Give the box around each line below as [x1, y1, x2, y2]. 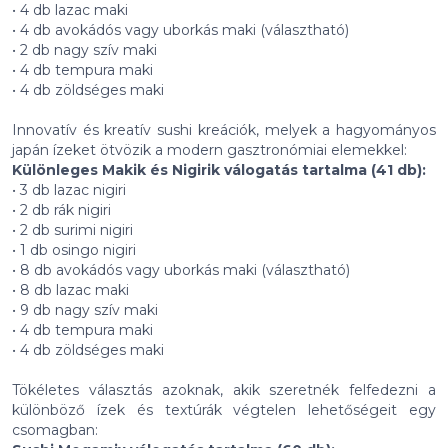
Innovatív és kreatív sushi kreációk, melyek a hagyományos [12, 120, 436, 139]
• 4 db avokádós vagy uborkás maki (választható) [12, 20, 349, 39]
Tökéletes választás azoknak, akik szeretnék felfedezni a [12, 380, 436, 399]
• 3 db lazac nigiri [12, 180, 126, 199]
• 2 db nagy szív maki [12, 40, 157, 59]
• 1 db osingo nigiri [12, 240, 136, 259]
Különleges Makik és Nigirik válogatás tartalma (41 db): [12, 160, 426, 179]
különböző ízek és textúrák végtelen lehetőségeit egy [12, 400, 436, 419]
